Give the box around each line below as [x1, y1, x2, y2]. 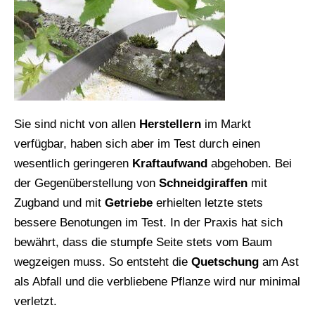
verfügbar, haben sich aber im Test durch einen [14, 137, 260, 151]
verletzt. [14, 295, 57, 309]
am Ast [259, 255, 299, 269]
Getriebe [105, 196, 153, 210]
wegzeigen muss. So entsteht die [14, 255, 191, 269]
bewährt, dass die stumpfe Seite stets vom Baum [14, 236, 272, 250]
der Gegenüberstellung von [14, 176, 159, 191]
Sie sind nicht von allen [14, 117, 139, 131]
